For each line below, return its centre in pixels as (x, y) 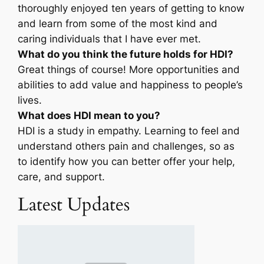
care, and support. (62, 177)
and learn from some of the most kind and (118, 24)
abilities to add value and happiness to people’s (131, 85)
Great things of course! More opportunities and (129, 70)
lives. (30, 100)
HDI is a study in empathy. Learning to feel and (129, 131)
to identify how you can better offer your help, (127, 162)
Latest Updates (74, 205)
